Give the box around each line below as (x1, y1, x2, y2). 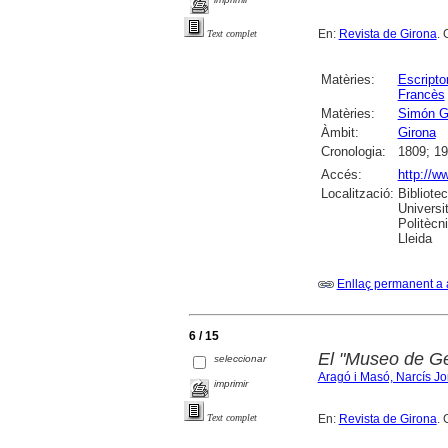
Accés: (320, 167, 362, 183)
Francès (397, 87, 445, 103)
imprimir (214, 378, 249, 390)
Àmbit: (320, 125, 359, 141)
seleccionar (214, 353, 267, 365)
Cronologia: (320, 144, 386, 160)
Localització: (320, 186, 394, 202)
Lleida (397, 231, 432, 247)
